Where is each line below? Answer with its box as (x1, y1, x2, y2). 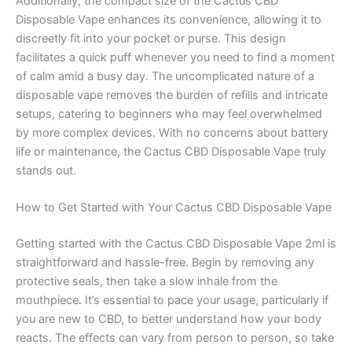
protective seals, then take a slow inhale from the (16, 273, 277, 288)
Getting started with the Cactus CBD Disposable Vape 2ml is (16, 236, 336, 251)
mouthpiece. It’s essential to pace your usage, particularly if (16, 292, 328, 307)
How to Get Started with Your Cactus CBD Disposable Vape (16, 200, 332, 215)
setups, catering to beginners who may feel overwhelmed (16, 106, 322, 121)
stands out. (16, 163, 76, 178)
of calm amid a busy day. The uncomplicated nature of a (16, 68, 314, 83)
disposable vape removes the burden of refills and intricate (16, 87, 328, 102)
